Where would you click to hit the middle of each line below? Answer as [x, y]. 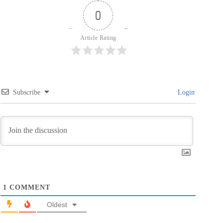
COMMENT [29, 187]
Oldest [57, 205]
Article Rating [98, 38]
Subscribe [27, 92]
